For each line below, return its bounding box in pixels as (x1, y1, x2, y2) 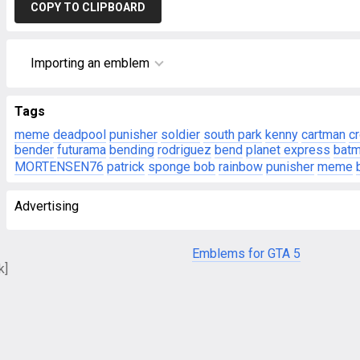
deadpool (53, 127, 106, 142)
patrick (107, 159, 145, 174)
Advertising (14, 198, 79, 214)
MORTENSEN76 (14, 159, 104, 174)
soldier (161, 127, 200, 142)
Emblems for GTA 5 (192, 246, 301, 261)
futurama (57, 142, 106, 157)
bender (14, 142, 54, 157)
